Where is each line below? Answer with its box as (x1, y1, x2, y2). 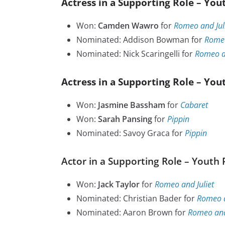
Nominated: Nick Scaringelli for (76, 48, 195, 60)
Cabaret (180, 99, 208, 111)
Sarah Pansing (98, 114, 152, 125)
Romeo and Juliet (155, 179, 214, 190)
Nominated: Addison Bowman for (76, 34, 204, 46)
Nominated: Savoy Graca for (76, 128, 185, 139)
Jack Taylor (98, 179, 140, 190)
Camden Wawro (98, 20, 159, 32)
